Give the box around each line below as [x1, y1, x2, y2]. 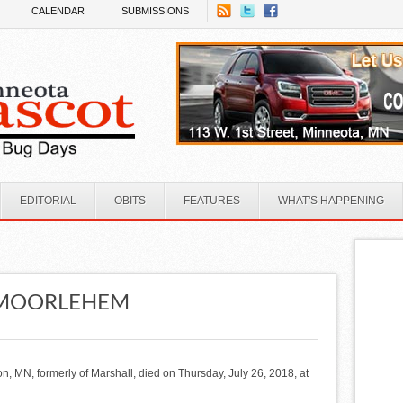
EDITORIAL [20, 193, 76, 207]
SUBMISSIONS [121, 5, 189, 16]
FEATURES [184, 193, 240, 207]
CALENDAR [31, 5, 85, 16]
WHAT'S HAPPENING [278, 193, 384, 207]
